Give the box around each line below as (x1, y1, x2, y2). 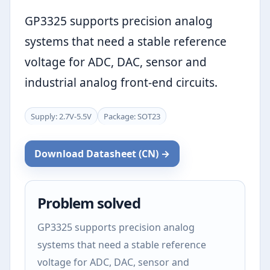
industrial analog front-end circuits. (25, 75, 218, 90)
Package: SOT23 (104, 111, 160, 122)
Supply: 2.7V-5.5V (31, 111, 92, 122)
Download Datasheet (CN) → (34, 147, 170, 160)
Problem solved (37, 193, 140, 213)
